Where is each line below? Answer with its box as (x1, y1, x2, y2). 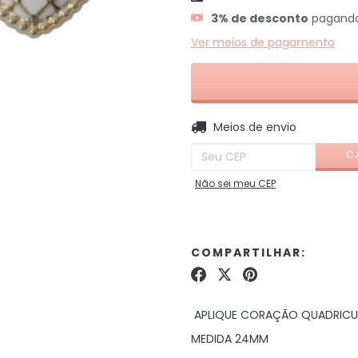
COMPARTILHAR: (191, 244, 306, 261)
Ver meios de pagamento (191, 34, 335, 50)
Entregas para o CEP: (191, 118, 305, 135)
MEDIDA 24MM (191, 330, 268, 347)
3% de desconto (211, 10, 308, 26)
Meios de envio (213, 118, 296, 135)
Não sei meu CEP (195, 176, 276, 190)
